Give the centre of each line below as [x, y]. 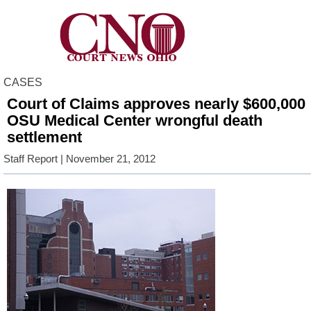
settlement [44, 137]
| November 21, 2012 [107, 159]
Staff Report [31, 159]
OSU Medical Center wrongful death [135, 120]
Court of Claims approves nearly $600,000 [156, 104]
